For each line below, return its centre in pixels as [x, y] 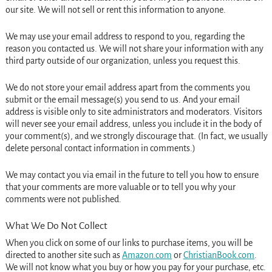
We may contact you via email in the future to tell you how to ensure [132, 175]
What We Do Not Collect [56, 226]
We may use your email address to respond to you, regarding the [125, 36]
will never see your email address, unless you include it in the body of [133, 124]
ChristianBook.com [219, 255]
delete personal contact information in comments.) [100, 148]
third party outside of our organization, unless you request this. [124, 60]
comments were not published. [64, 199]
